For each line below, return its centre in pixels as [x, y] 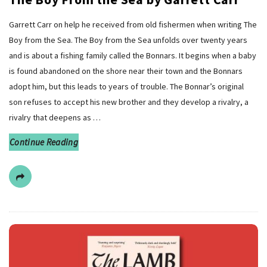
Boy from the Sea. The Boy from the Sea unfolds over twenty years [128, 40]
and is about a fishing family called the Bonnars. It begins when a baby [133, 56]
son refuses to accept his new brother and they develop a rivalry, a [129, 102]
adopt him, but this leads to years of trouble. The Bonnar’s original [126, 87]
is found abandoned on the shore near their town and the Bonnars [126, 71]
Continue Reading [44, 142]
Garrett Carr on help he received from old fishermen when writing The [133, 25]
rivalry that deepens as [50, 118]
